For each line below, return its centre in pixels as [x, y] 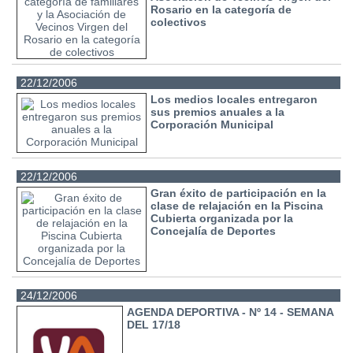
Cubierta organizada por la [222, 218]
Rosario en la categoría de [221, 10]
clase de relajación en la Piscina [237, 205]
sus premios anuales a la [218, 112]
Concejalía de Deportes [214, 230]
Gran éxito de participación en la [239, 193]
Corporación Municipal [212, 125]
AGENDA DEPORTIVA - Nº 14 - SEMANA [230, 312]
